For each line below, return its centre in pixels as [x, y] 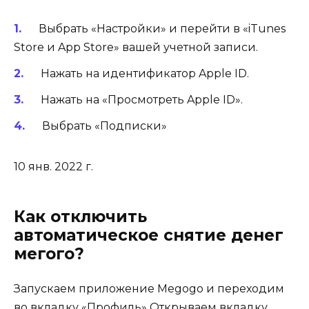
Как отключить [80, 217]
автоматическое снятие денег [149, 236]
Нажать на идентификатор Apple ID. [143, 73]
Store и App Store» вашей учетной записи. [136, 47]
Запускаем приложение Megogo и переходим [149, 289]
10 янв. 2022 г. [53, 167]
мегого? [49, 254]
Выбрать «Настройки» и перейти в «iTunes [160, 28]
